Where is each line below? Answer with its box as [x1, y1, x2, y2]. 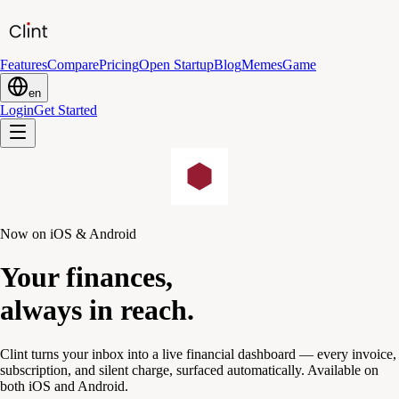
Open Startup [139, 57, 214, 72]
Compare [47, 57, 99, 72]
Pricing [99, 57, 139, 72]
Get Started [34, 102, 97, 118]
